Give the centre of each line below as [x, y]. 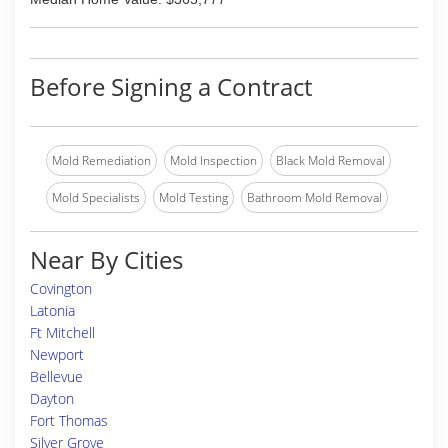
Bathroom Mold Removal [314, 197]
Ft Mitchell [62, 332]
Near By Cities [106, 259]
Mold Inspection [213, 160]
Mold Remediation [101, 160]
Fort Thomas [69, 420]
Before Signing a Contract [171, 86]
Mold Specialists [96, 197]
